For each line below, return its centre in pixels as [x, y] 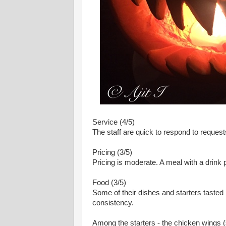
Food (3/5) [109, 183]
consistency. [114, 203]
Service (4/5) [114, 122]
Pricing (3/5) [112, 152]
